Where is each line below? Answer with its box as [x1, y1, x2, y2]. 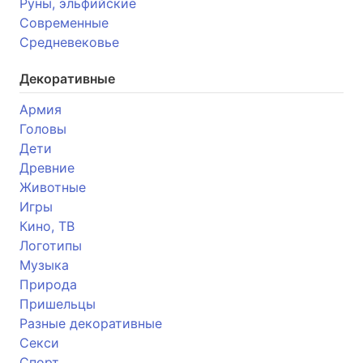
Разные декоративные [19, 314, 162, 331]
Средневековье [19, 33, 119, 50]
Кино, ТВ [19, 217, 75, 234]
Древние [19, 159, 75, 176]
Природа [19, 275, 77, 293]
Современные [19, 14, 109, 31]
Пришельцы [19, 295, 96, 312]
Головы [19, 120, 66, 137]
